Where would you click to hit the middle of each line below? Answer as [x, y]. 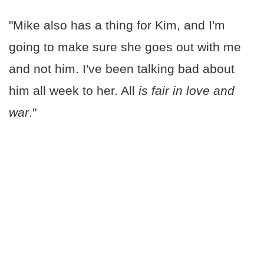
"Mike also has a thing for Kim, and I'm [117, 25]
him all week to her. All [72, 91]
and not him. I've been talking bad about [122, 69]
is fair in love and [185, 91]
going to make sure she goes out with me [125, 47]
